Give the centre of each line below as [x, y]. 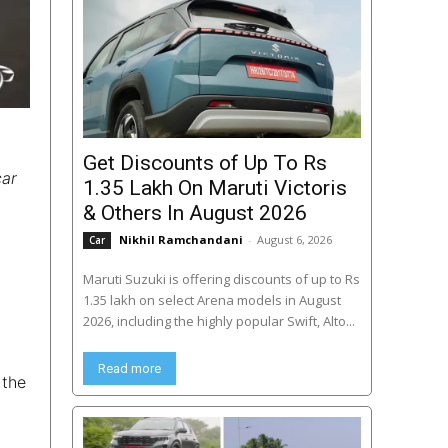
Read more [129, 369]
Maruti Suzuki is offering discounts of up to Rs [221, 279]
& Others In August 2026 [194, 213]
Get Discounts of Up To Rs [204, 163]
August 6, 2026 [294, 240]
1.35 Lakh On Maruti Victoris [214, 188]
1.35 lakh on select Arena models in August [211, 300]
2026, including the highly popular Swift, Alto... [218, 321]
